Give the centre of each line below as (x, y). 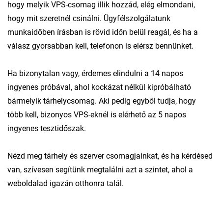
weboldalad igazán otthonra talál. (66, 183)
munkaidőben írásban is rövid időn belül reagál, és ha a (103, 32)
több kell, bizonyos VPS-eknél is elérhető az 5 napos (97, 114)
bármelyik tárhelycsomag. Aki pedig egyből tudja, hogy (102, 101)
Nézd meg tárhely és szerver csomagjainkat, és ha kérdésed (110, 156)
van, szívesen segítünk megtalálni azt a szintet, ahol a (100, 169)
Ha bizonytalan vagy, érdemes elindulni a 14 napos (95, 73)
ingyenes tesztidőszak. (47, 128)
